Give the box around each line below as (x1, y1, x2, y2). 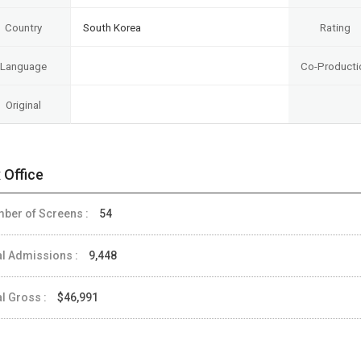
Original (5, 98, 41, 111)
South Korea (83, 21, 141, 34)
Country (4, 21, 42, 34)
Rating (320, 21, 351, 34)
